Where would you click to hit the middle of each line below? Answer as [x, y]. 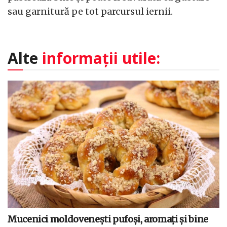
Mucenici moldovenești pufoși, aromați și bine [108, 219]
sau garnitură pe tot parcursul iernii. [90, 11]
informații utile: [101, 58]
